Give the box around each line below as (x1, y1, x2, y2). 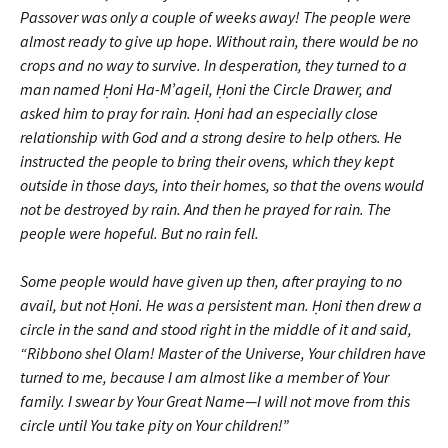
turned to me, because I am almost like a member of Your (20, 366, 389, 387)
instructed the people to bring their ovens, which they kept (20, 150, 394, 171)
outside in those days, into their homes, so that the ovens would (20, 174, 424, 195)
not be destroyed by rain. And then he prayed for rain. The (20, 198, 391, 219)
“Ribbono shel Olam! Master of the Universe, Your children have (20, 342, 426, 363)
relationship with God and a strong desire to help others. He (20, 126, 402, 147)
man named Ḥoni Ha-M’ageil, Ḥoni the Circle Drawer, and (20, 78, 392, 99)
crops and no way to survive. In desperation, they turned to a (20, 54, 407, 75)
